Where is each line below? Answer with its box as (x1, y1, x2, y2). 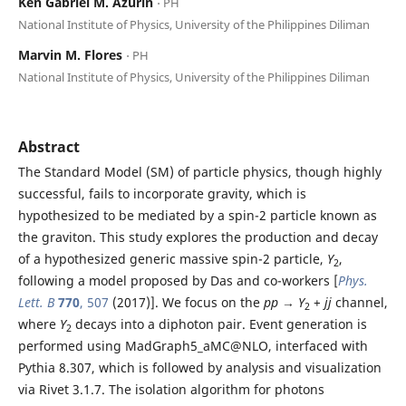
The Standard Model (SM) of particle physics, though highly (17, 162, 382, 180)
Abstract (17, 136, 80, 157)
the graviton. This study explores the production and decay (17, 227, 378, 246)
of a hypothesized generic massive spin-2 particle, (17, 249, 327, 267)
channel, (331, 293, 388, 311)
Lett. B (17, 293, 58, 311)
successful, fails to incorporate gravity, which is (17, 184, 306, 202)
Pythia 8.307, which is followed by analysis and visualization (17, 358, 382, 376)
